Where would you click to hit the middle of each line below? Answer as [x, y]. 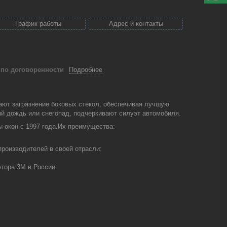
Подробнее [86, 69]
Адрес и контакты [136, 24]
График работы [39, 24]
